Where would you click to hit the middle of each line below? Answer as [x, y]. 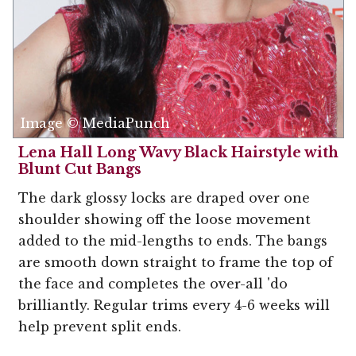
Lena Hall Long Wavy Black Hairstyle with [178, 153]
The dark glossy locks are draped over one [164, 198]
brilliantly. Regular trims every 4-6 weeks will [174, 305]
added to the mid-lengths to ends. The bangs [173, 241]
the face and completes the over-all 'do [153, 284]
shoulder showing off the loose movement [164, 219]
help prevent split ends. [100, 327]
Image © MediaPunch [95, 123]
